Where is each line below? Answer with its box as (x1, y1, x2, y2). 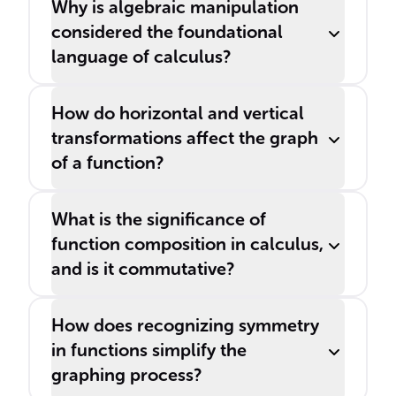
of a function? (51, 152, 164, 173)
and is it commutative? (51, 258, 234, 279)
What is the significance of (51, 209, 266, 230)
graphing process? (51, 364, 202, 385)
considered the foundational (51, 21, 283, 42)
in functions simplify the (51, 339, 247, 361)
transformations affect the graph (51, 127, 318, 148)
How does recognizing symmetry (51, 315, 319, 336)
